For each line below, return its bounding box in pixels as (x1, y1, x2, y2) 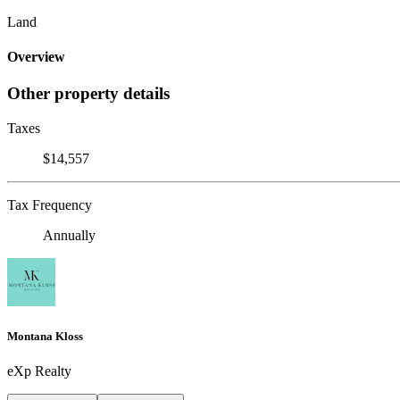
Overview (7, 49, 65, 65)
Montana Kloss (7, 329, 83, 344)
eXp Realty (7, 363, 71, 379)
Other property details (7, 84, 170, 104)
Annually (43, 228, 96, 244)
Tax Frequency (7, 197, 92, 213)
